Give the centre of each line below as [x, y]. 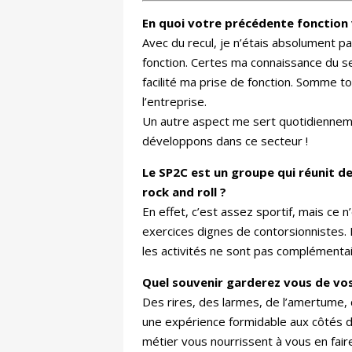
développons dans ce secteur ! [225, 141]
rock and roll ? [184, 192]
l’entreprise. [174, 102]
